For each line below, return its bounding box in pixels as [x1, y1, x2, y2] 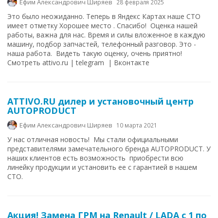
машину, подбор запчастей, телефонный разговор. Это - [7, 39, 196, 49]
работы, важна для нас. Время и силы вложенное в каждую [7, 30, 205, 39]
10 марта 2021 [116, 121, 157, 129]
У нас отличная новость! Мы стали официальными [7, 135, 178, 144]
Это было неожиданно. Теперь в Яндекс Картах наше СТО [7, 12, 200, 21]
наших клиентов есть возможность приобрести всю [7, 153, 183, 163]
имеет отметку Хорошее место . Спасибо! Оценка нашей [7, 21, 198, 30]
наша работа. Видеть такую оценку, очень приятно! [7, 49, 182, 58]
